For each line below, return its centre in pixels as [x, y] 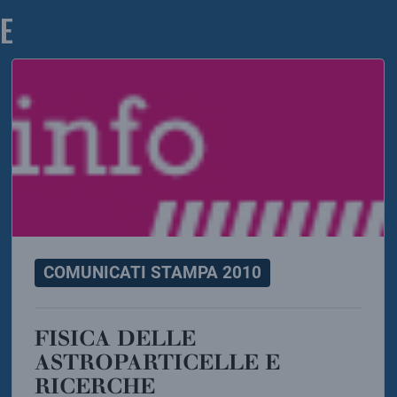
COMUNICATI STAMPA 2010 [153, 272]
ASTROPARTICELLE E [158, 362]
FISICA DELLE [42, 338]
